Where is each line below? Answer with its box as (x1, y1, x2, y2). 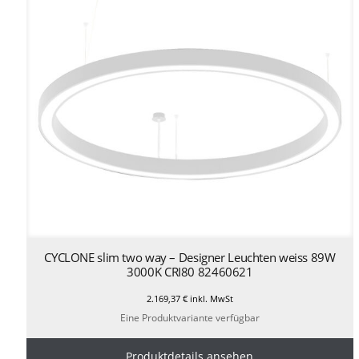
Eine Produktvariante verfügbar (119, 311, 260, 325)
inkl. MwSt (187, 292, 233, 305)
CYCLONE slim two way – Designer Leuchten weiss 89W (44, 248, 336, 265)
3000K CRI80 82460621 (127, 263, 253, 280)
